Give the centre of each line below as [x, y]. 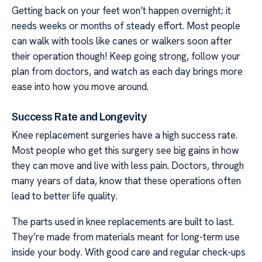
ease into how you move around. [80, 87]
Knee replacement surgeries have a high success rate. [125, 135]
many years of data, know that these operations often [126, 180]
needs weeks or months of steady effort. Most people [126, 26]
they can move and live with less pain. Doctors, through [128, 165]
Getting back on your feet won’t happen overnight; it [121, 11]
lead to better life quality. [65, 196]
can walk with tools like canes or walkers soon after [122, 41]
